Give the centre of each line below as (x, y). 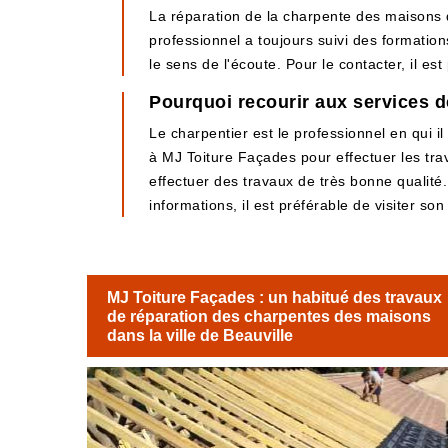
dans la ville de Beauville (200, 335)
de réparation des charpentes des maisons (269, 316)
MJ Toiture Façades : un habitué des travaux (274, 297)
